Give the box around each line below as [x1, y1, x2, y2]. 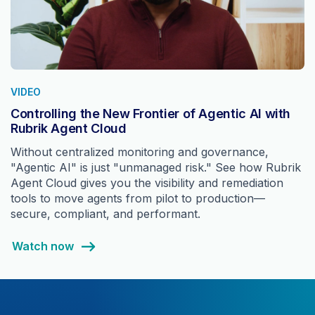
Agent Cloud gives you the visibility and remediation [11, 176, 283, 191]
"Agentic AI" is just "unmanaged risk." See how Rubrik [11, 160, 301, 175]
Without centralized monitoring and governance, [11, 145, 269, 160]
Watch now [11, 239, 74, 254]
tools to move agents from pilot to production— [11, 191, 265, 206]
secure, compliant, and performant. [11, 207, 200, 221]
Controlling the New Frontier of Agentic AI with [11, 106, 291, 122]
